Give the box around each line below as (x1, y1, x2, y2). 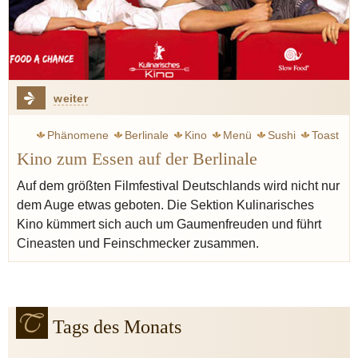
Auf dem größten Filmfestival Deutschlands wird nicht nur (17, 178, 340, 193)
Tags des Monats (53, 316, 181, 337)
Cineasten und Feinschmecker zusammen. (17, 236, 259, 250)
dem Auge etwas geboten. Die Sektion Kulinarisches (17, 197, 314, 212)
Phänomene (47, 128, 109, 141)
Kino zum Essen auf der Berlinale (17, 149, 257, 169)
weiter (54, 91, 88, 105)
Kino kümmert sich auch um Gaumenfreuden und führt (17, 217, 321, 231)
